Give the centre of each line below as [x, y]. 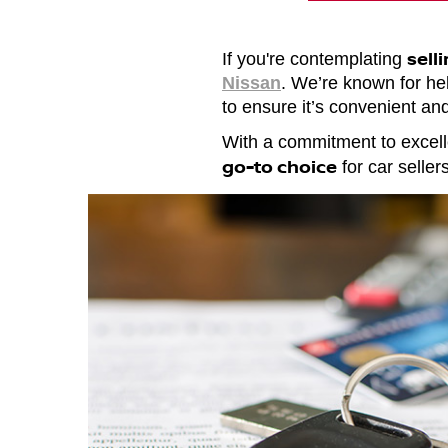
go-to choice [279, 166]
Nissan [251, 83]
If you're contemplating [314, 59]
